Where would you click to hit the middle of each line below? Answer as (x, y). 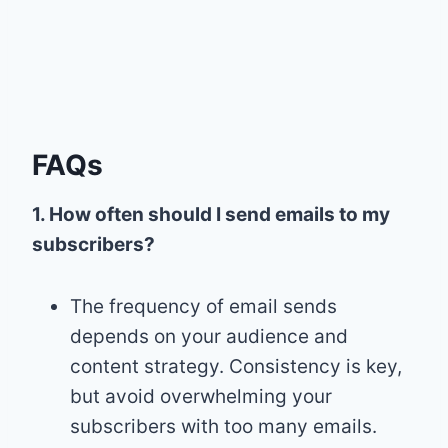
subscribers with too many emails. (223, 426)
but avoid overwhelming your (201, 396)
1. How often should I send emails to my (211, 214)
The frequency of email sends (203, 306)
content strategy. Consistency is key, (236, 366)
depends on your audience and (209, 336)
